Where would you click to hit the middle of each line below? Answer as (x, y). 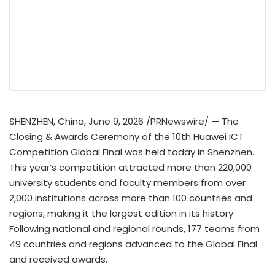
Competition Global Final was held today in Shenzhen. (132, 152)
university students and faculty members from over (127, 182)
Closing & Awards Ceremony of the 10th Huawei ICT (126, 136)
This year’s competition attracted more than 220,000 (130, 167)
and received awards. (58, 259)
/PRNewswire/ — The (191, 121)
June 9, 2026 (116, 121)
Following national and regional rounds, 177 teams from (134, 228)
